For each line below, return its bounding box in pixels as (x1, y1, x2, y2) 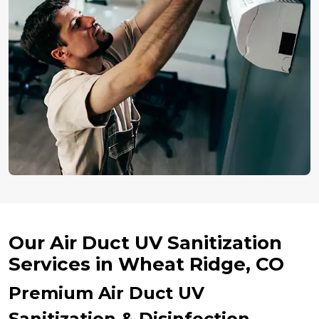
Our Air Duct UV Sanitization (9, 231, 282, 254)
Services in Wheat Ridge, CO (9, 252, 284, 276)
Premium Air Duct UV (9, 282, 204, 303)
